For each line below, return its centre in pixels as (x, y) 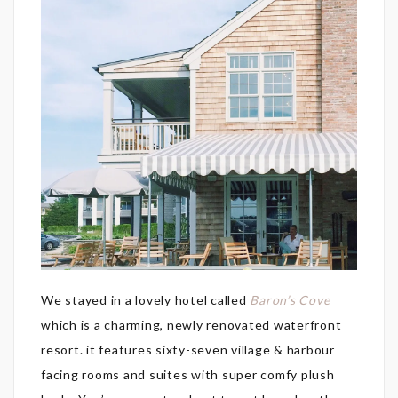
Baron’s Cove (290, 299)
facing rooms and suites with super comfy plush (188, 374)
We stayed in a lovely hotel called (146, 299)
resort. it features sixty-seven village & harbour (188, 349)
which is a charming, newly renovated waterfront (191, 324)
